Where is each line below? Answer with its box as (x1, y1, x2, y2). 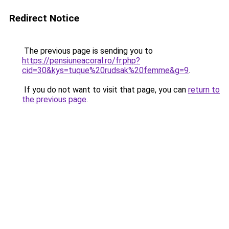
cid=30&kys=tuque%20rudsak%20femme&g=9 (22, 65, 189, 75)
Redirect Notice (9, 12, 79, 24)
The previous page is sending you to (22, 46, 153, 56)
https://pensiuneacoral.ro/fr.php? (22, 56, 140, 65)
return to (188, 85, 220, 95)
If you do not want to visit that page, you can (22, 85, 188, 95)
